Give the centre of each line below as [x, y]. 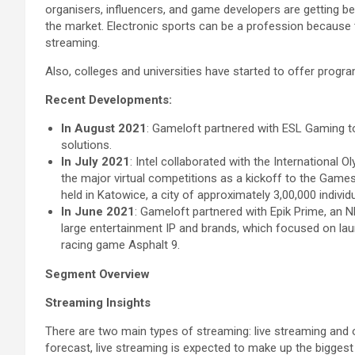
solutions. [86, 145]
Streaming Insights [98, 302]
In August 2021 [104, 128]
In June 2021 [98, 211]
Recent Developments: [109, 99]
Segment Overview [97, 274]
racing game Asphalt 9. [120, 244]
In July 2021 [95, 161]
